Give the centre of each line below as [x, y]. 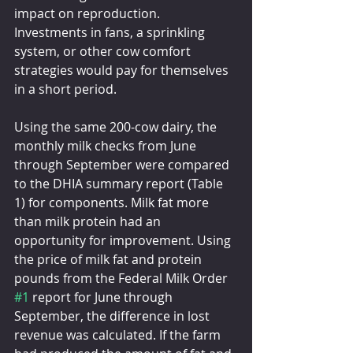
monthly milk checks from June [107, 145]
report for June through [102, 297]
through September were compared [123, 164]
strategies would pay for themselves [123, 70]
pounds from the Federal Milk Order [123, 278]
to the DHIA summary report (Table [120, 183]
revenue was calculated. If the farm [119, 334]
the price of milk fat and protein [110, 259]
